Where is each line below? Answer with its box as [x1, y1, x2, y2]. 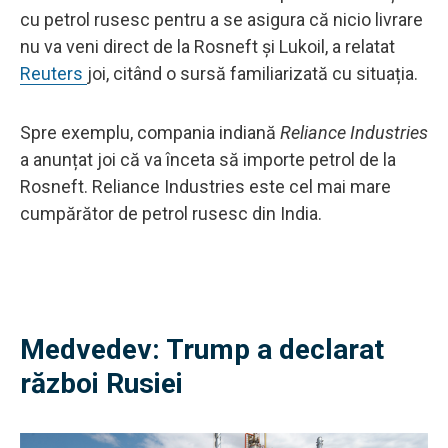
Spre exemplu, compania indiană [20, 121, 280, 143]
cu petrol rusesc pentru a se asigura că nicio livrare [20, 8, 423, 30]
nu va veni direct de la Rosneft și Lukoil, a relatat [20, 35, 395, 57]
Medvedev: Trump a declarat [20, 332, 384, 366]
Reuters [20, 62, 87, 84]
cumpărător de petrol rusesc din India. [20, 202, 322, 224]
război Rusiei [20, 366, 183, 400]
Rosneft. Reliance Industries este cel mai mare [20, 175, 391, 197]
